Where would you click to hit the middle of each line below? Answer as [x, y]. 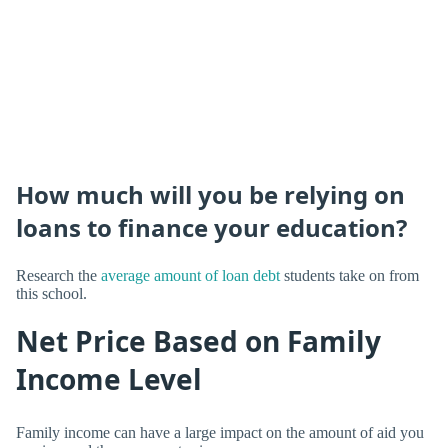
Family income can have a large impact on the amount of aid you [220, 432]
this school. [51, 293]
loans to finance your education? [211, 228]
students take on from [349, 275]
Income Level [109, 378]
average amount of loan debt [190, 275]
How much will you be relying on [210, 195]
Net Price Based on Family [198, 340]
